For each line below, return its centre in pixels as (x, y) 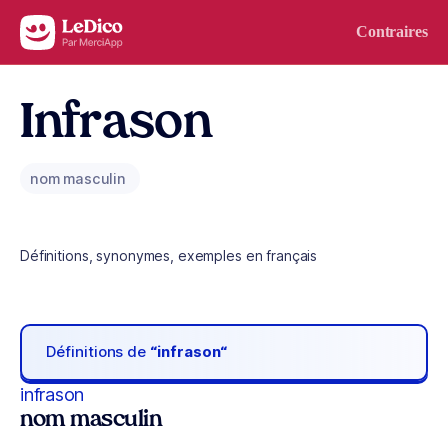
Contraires (391, 31)
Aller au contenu (76, 27)
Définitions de (98, 352)
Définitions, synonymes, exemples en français (169, 255)
